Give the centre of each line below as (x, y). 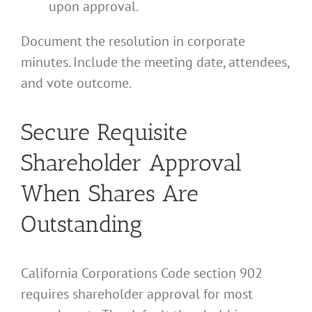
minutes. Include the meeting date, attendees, (155, 62)
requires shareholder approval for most (137, 294)
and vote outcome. (76, 83)
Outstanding (82, 224)
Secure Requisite (104, 132)
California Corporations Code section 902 (142, 273)
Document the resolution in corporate (133, 41)
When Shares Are (110, 193)
